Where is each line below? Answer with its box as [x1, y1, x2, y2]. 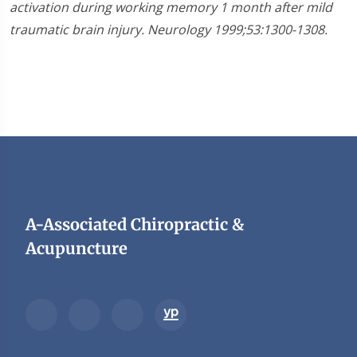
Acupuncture [25, 238, 127, 258]
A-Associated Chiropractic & [25, 214, 244, 234]
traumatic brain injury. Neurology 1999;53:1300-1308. [10, 21, 328, 38]
